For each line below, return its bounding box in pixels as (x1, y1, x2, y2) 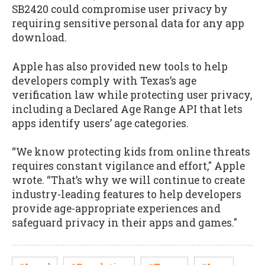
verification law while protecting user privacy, (12, 88, 252, 102)
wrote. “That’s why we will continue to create (12, 173, 245, 188)
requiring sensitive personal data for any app (12, 17, 244, 31)
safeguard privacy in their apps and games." (12, 216, 240, 230)
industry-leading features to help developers (12, 188, 241, 202)
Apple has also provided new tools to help (12, 59, 228, 73)
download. (12, 31, 69, 45)
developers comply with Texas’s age (12, 73, 196, 88)
